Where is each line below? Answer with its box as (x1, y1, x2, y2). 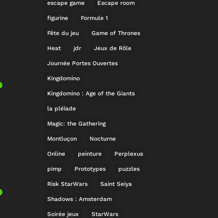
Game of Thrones (91, 29, 141, 36)
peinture (78, 150, 102, 157)
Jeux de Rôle (94, 44, 132, 52)
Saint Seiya (100, 180, 132, 187)
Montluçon (47, 135, 77, 142)
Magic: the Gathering (47, 120, 106, 127)
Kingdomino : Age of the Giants (47, 90, 135, 97)
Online (47, 150, 66, 157)
